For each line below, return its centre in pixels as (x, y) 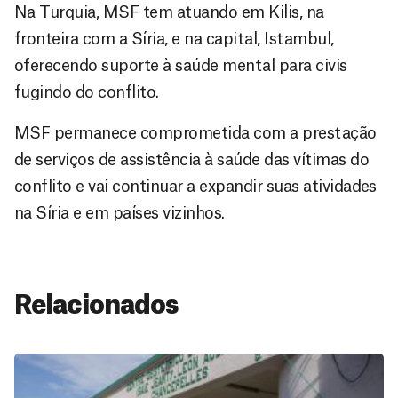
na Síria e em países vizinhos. (119, 213)
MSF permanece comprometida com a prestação (195, 133)
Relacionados (96, 305)
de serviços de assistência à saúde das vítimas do (192, 159)
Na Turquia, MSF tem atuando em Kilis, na (169, 12)
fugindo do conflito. (87, 92)
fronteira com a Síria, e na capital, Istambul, (174, 39)
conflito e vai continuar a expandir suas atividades (195, 186)
